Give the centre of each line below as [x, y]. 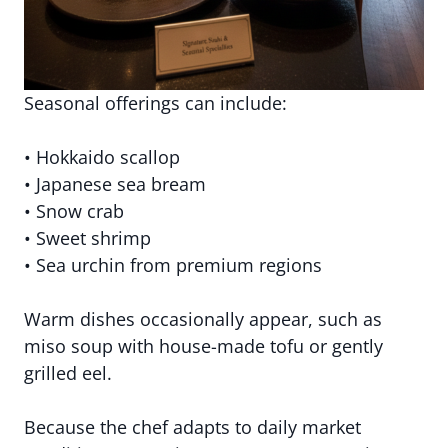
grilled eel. [68, 373]
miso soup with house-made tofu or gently [203, 346]
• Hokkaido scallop [102, 157]
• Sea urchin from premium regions [173, 265]
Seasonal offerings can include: [155, 103]
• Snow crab [74, 211]
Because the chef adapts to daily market [192, 427]
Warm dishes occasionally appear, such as [203, 319]
